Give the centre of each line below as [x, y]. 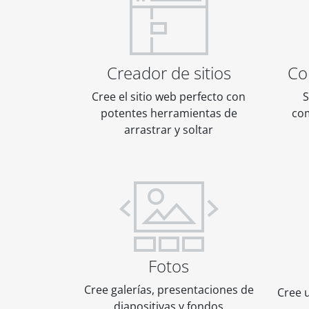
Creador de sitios [169, 73]
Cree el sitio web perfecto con [169, 97]
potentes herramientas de [169, 113]
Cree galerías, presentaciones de [169, 290]
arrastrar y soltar [169, 130]
